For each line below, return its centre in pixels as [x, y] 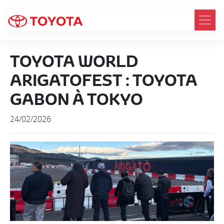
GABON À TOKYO [76, 99]
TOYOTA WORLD [74, 61]
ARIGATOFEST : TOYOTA [104, 80]
